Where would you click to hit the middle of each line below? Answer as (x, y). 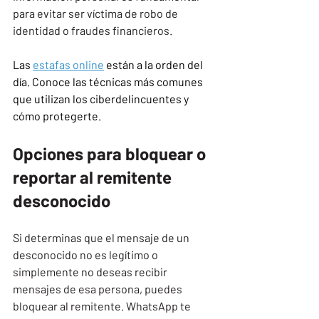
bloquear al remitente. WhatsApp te (103, 305)
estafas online (68, 64)
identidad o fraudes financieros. (93, 30)
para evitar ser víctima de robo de (96, 13)
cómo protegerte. (57, 115)
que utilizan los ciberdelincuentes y (102, 98)
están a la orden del (155, 64)
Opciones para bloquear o (111, 153)
